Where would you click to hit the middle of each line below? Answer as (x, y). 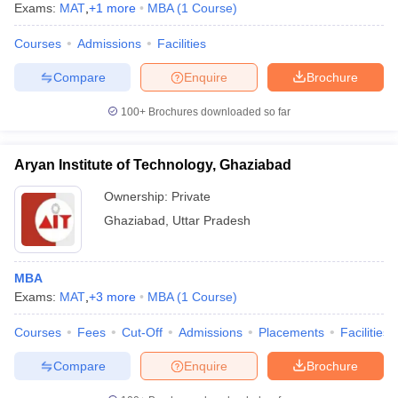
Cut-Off (142, 332)
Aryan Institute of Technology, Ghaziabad (153, 165)
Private (191, 196)
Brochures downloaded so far (218, 112)
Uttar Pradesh (211, 220)
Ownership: (138, 196)
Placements (291, 332)
